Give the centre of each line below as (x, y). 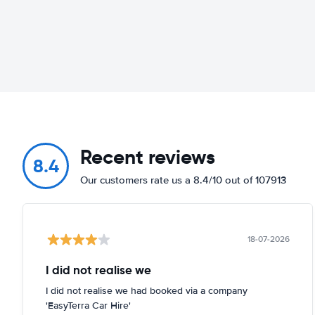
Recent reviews (148, 157)
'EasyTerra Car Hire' (88, 305)
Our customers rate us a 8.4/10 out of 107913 (183, 180)
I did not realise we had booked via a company (147, 290)
